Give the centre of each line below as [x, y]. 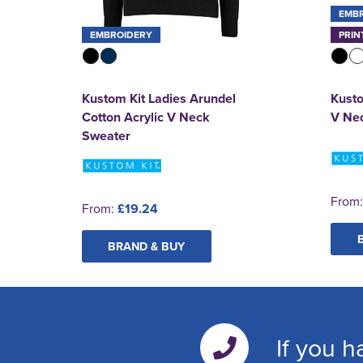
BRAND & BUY [147, 246]
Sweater [106, 135]
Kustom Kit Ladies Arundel [158, 98]
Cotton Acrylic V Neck [145, 117]
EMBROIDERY [121, 34]
